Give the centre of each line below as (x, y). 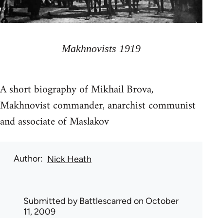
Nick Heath (69, 159)
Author (27, 158)
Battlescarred (106, 201)
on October (155, 201)
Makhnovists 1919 (101, 48)
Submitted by (51, 201)
